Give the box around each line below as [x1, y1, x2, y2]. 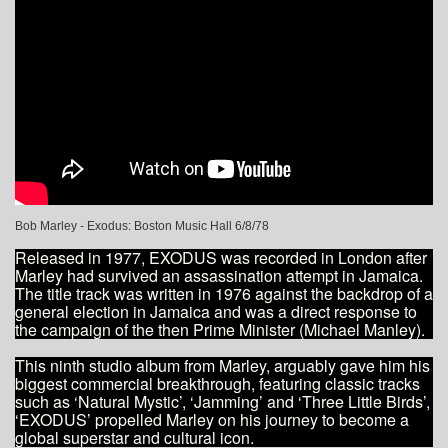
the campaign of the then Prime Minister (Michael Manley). [15, 317, 425, 341]
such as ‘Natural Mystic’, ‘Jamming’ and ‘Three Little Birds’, [15, 389, 430, 413]
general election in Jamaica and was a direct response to [15, 299, 417, 323]
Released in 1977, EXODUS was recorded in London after [15, 245, 427, 269]
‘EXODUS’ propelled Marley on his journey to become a [15, 407, 409, 431]
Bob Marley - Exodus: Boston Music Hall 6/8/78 [15, 218, 269, 233]
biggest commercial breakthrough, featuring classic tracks [15, 371, 420, 395]
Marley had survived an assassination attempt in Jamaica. [15, 263, 427, 287]
